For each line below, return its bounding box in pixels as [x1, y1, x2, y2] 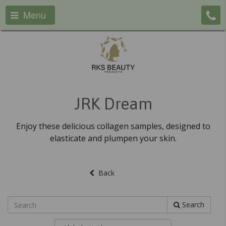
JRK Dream [74, 94, 152, 113]
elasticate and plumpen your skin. [49, 133, 177, 144]
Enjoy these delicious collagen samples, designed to [16, 121, 210, 132]
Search [180, 200, 204, 209]
